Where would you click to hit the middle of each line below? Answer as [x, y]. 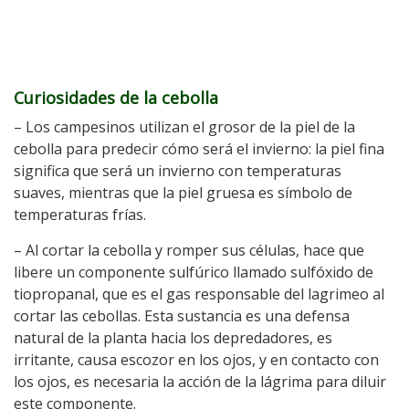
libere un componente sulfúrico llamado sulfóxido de [194, 272]
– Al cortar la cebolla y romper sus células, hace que [189, 250]
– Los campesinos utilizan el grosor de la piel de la [184, 127]
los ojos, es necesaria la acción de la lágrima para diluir [200, 382]
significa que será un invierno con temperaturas [178, 171]
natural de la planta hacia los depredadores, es [173, 338]
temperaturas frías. [80, 215]
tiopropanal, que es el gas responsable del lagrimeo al [199, 294]
